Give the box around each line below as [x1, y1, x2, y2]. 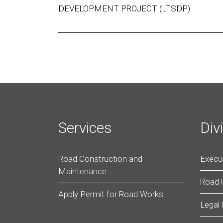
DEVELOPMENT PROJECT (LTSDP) [58, 3, 190, 13]
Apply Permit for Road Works [58, 189, 163, 199]
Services [58, 119, 112, 136]
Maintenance [58, 166, 107, 176]
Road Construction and [58, 154, 142, 164]
